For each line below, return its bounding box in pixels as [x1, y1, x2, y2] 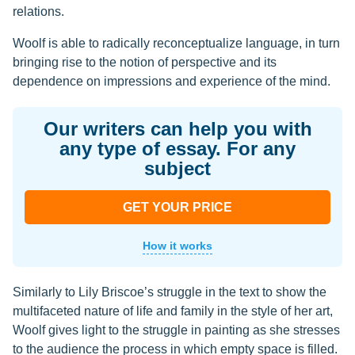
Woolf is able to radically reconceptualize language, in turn [13, 36, 340, 50]
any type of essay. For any [59, 138, 296, 159]
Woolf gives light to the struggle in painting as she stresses [13, 323, 340, 337]
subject [144, 158, 211, 179]
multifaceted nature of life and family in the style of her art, [13, 304, 333, 318]
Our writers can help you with [43, 118, 312, 139]
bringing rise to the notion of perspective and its [13, 55, 277, 69]
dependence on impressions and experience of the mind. [13, 74, 330, 88]
